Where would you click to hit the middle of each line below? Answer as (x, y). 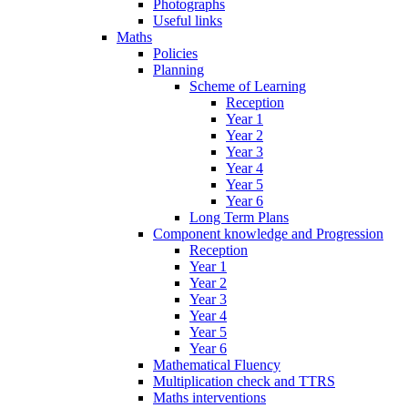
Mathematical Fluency (217, 365)
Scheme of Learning (248, 87)
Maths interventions (209, 398)
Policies (175, 54)
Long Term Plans (239, 218)
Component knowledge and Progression (268, 234)
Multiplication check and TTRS (244, 382)
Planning (178, 70)
